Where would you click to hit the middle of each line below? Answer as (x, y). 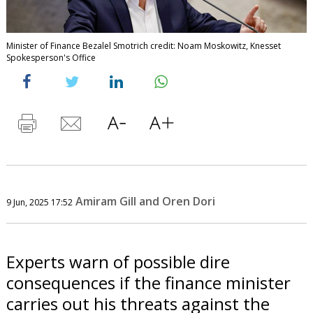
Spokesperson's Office (51, 57)
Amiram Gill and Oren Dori (145, 201)
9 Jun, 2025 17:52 (39, 202)
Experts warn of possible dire (118, 261)
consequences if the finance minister (148, 282)
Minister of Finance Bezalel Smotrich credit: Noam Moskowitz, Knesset (143, 45)
